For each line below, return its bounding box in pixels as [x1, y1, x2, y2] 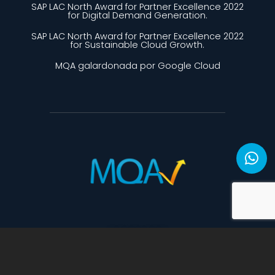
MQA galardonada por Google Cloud [55, 59, 220, 72]
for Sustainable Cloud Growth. [71, 38, 204, 51]
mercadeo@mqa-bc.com [82, 250, 207, 265]
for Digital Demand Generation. [68, 9, 207, 21]
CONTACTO [109, 226, 166, 241]
